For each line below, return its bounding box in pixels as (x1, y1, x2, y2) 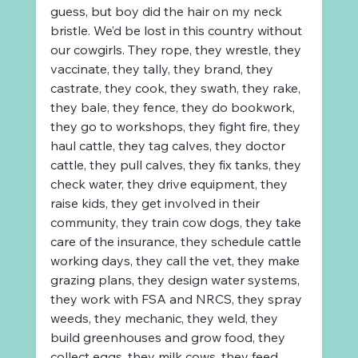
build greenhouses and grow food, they (50, 328, 288, 345)
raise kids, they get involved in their (50, 194, 263, 211)
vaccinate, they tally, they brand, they (50, 60, 276, 77)
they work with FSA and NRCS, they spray (50, 290, 305, 307)
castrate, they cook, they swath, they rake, (50, 79, 304, 96)
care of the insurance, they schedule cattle (50, 233, 304, 249)
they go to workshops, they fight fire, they (50, 117, 304, 134)
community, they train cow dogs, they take (50, 213, 304, 230)
